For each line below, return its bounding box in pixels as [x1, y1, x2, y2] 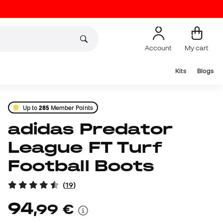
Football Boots [8, 157, 154, 175]
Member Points [49, 104, 93, 111]
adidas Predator [8, 120, 21, 138]
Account [145, 43, 172, 52]
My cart [185, 43, 209, 52]
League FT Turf [8, 138, 163, 156]
